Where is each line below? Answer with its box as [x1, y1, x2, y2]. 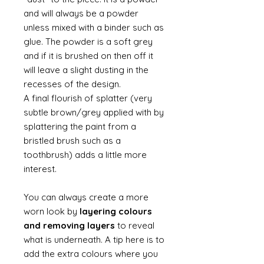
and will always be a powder [24, 8, 138, 19]
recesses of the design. [24, 78, 123, 90]
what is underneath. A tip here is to [24, 234, 164, 245]
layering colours [80, 206, 152, 217]
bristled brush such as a [24, 135, 121, 146]
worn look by [24, 206, 80, 217]
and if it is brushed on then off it [24, 50, 153, 61]
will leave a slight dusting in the [24, 64, 148, 75]
